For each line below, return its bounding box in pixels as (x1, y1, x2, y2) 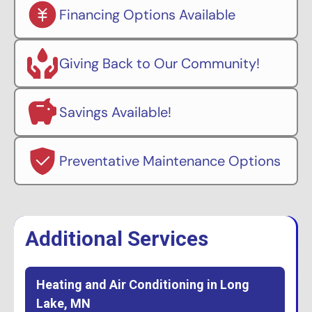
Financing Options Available (59, 5, 235, 24)
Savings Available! (59, 102, 171, 121)
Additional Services (25, 226, 208, 251)
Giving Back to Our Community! (59, 54, 260, 72)
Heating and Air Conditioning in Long (36, 276, 249, 292)
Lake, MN (36, 295, 91, 311)
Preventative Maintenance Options (59, 151, 281, 170)
